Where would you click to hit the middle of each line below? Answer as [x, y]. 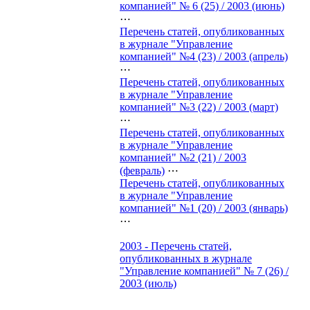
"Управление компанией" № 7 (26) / [204, 271]
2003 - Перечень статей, [176, 246]
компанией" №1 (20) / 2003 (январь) [204, 208]
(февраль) [142, 170]
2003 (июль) [148, 283]
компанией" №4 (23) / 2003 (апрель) [204, 56]
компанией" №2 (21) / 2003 [183, 157]
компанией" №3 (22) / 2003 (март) [199, 107]
